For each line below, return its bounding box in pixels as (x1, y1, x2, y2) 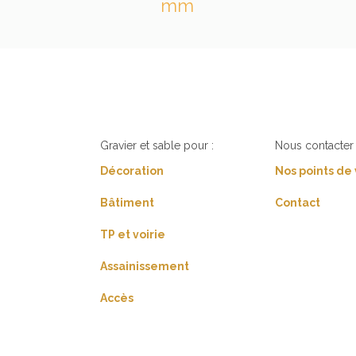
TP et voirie (99, 227, 165, 241)
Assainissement (99, 259, 189, 273)
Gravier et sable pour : (99, 138, 214, 152)
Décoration (99, 164, 164, 177)
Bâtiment (99, 195, 154, 209)
